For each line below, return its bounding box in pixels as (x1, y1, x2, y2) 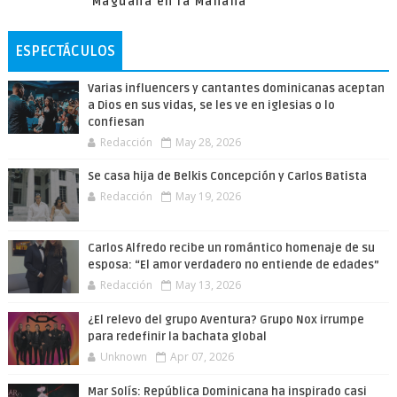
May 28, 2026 (175, 135, 241, 150)
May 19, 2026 (175, 189, 241, 204)
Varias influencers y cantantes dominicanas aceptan (87, 82, 385, 96)
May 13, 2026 (175, 277, 241, 292)
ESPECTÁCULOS (14, 43, 115, 60)
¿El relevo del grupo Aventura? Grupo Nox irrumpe (87, 313, 364, 327)
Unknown (99, 349, 147, 364)
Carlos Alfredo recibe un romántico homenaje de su (87, 241, 375, 255)
